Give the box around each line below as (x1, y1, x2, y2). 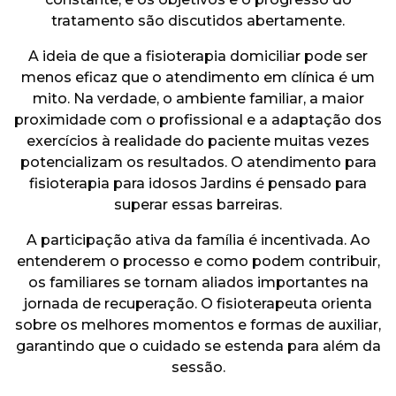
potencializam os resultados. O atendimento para (19, 153, 377, 171)
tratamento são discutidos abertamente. (51, 11, 345, 29)
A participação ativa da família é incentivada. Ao (26, 231, 370, 248)
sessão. (171, 358, 225, 376)
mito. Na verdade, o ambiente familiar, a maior (32, 89, 364, 107)
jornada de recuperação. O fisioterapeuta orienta (24, 294, 372, 312)
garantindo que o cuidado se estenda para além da (15, 337, 381, 354)
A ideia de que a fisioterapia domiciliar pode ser (28, 47, 368, 65)
